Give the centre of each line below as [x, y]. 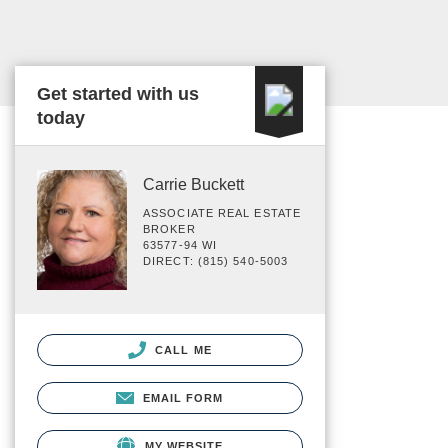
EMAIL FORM [183, 397]
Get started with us [118, 94]
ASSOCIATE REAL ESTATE [222, 213]
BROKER [169, 229]
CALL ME [181, 349]
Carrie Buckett [193, 184]
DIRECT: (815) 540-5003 [216, 261]
